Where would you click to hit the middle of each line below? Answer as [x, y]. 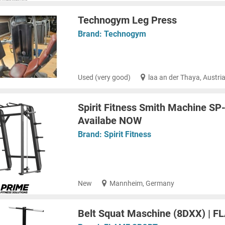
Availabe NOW [110, 120]
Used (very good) [104, 77]
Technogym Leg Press [127, 20]
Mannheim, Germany [142, 183]
